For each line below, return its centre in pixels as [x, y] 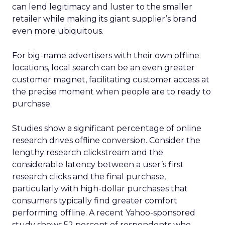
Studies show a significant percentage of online [107, 128]
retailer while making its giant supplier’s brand [104, 19]
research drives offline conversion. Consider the [106, 140]
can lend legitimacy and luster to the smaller [102, 7]
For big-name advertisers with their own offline [106, 55]
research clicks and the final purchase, [89, 177]
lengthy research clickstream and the [88, 152]
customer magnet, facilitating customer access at [111, 80]
